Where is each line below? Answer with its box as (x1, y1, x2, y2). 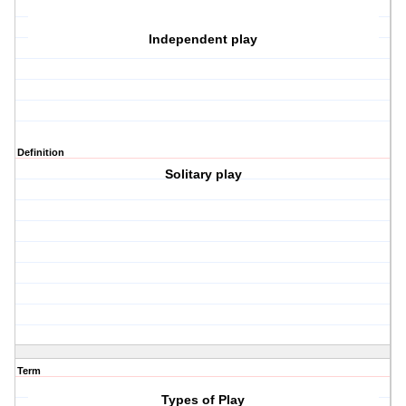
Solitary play (164, 167, 242, 182)
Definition (17, 147, 64, 159)
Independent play (149, 32, 258, 47)
